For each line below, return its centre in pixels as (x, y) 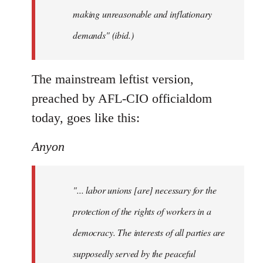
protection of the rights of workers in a (142, 211)
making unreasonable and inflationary (143, 14)
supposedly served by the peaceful (134, 254)
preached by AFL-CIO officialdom (122, 99)
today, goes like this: (86, 118)
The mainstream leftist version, (113, 79)
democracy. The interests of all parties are (149, 232)
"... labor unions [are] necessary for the (145, 190)
